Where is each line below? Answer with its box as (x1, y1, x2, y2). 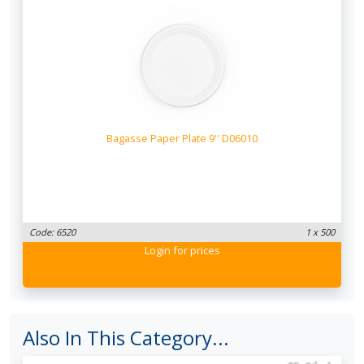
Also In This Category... (23, 324, 229, 351)
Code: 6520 (29, 226, 76, 238)
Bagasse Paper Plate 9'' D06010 (106, 131, 258, 146)
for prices (170, 243, 220, 258)
